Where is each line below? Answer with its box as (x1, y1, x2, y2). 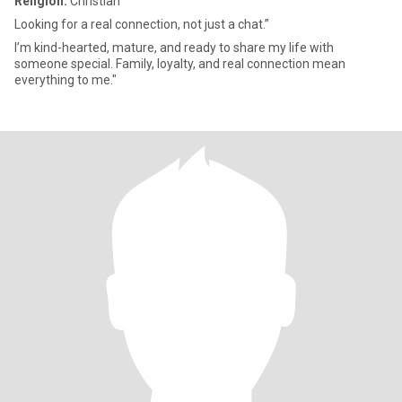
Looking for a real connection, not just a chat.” (14, 17, 269, 31)
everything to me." (14, 73, 117, 87)
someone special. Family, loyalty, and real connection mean (14, 57, 345, 71)
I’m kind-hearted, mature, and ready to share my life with (14, 40, 334, 55)
